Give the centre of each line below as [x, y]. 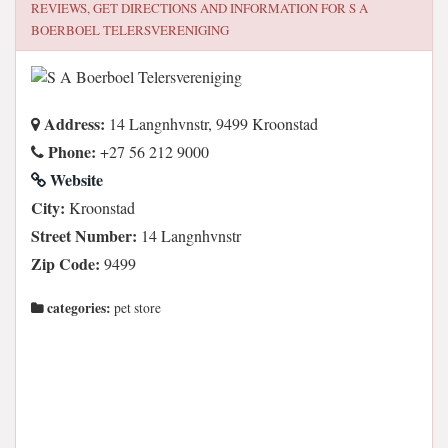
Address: [72, 123]
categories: [77, 308]
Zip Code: [65, 263]
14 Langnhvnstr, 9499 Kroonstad [211, 123]
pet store [136, 308]
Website [74, 179]
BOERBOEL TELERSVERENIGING [130, 30]
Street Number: [84, 235]
